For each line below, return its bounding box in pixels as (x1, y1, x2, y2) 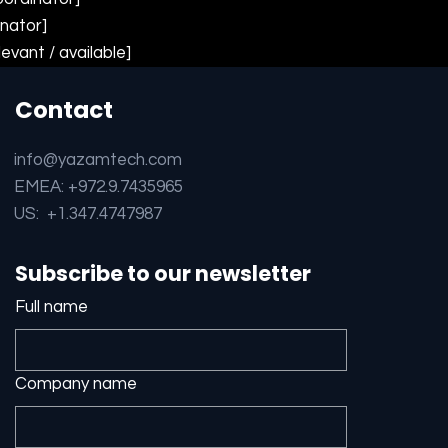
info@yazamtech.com (14, 151, 183, 170)
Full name (15, 298, 89, 317)
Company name (15, 375, 138, 394)
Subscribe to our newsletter (15, 259, 312, 289)
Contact (15, 93, 114, 126)
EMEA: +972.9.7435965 (14, 178, 184, 197)
